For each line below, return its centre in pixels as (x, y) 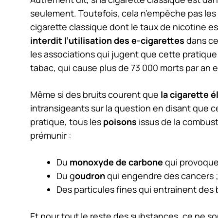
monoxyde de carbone (115, 162)
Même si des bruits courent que (94, 95)
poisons (120, 122)
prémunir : (51, 136)
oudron (90, 176)
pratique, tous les (67, 122)
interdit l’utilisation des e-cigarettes (107, 41)
